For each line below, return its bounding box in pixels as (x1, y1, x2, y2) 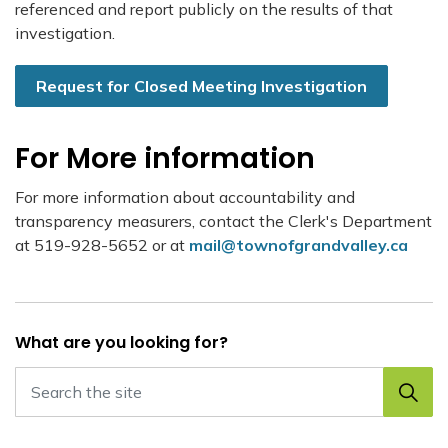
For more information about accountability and (15, 187, 355, 207)
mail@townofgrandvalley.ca (189, 235, 408, 255)
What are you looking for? (15, 331, 228, 354)
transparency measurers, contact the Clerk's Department (15, 211, 432, 231)
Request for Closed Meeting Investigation (36, 76, 367, 96)
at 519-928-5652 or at (15, 235, 189, 255)
